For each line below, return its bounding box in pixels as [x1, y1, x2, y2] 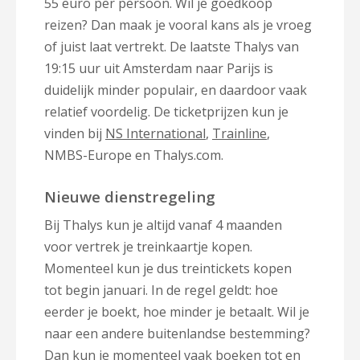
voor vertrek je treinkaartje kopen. [44, 238, 252, 256]
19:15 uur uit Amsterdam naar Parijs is [44, 59, 273, 78]
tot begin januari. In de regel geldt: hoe [44, 281, 278, 300]
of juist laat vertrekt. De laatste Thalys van [44, 38, 299, 56]
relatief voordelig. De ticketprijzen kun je [44, 103, 288, 121]
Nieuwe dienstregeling [44, 186, 215, 207]
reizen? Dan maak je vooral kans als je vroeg [44, 16, 312, 35]
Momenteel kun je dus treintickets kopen [44, 260, 292, 278]
